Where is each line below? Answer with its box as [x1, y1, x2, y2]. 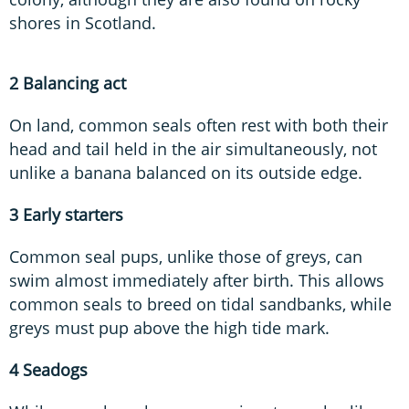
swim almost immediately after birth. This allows [9, 268, 384, 291]
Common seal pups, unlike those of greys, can [9, 245, 362, 267]
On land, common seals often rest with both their [9, 113, 388, 136]
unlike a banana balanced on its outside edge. [9, 161, 362, 184]
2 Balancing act [9, 71, 126, 94]
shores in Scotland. [9, 11, 156, 34]
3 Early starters [9, 203, 123, 225]
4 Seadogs [9, 358, 88, 381]
